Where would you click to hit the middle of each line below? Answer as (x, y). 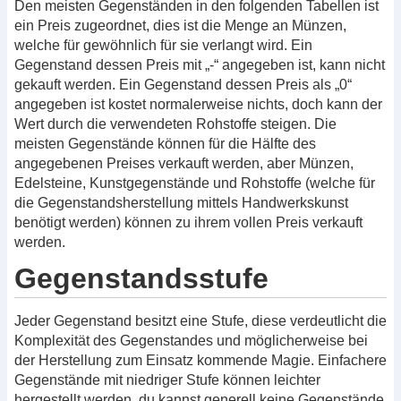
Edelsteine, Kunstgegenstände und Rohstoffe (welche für (195, 183)
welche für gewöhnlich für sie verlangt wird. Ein (163, 45)
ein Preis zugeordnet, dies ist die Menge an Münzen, (180, 25)
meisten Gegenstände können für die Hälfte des (165, 143)
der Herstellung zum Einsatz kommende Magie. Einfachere (200, 360)
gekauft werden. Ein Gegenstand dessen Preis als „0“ (183, 84)
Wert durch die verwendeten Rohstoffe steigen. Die (175, 124)
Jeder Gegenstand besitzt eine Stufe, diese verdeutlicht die (200, 320)
